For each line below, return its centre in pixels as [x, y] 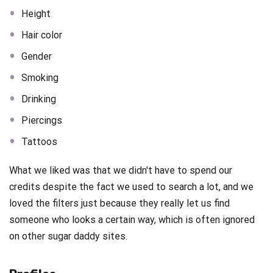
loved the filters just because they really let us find [119, 204]
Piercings [42, 121]
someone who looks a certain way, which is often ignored [132, 220]
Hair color [42, 35]
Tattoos [39, 142]
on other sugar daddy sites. [68, 236]
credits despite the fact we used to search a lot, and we [131, 187]
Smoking [40, 78]
